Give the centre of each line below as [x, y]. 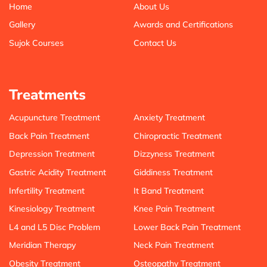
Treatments [47, 94]
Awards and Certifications [183, 25]
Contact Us [155, 43]
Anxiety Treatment [169, 118]
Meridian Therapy [42, 245]
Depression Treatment [52, 154]
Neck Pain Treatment [174, 245]
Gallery [22, 25]
